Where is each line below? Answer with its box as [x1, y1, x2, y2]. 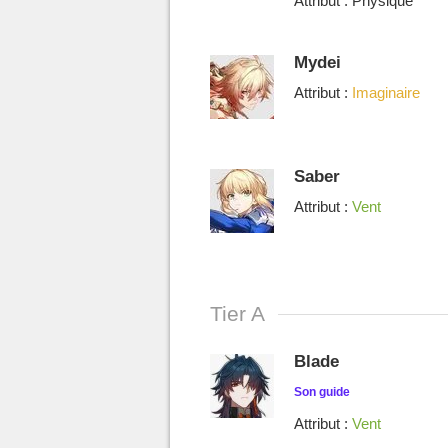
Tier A [210, 302, 265, 326]
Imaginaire [352, 84, 420, 102]
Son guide [294, 385, 350, 400]
